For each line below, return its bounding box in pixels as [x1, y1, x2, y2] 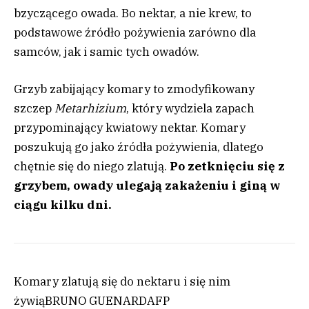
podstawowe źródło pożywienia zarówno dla [14, 24, 256, 40]
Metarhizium [52, 100, 126, 116]
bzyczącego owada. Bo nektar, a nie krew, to [14, 5, 252, 21]
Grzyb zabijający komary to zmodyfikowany [14, 81, 255, 97]
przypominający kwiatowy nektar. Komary [14, 119, 246, 135]
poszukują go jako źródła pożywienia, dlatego [14, 139, 263, 154]
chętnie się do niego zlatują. [14, 158, 170, 174]
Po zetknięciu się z [170, 158, 285, 174]
